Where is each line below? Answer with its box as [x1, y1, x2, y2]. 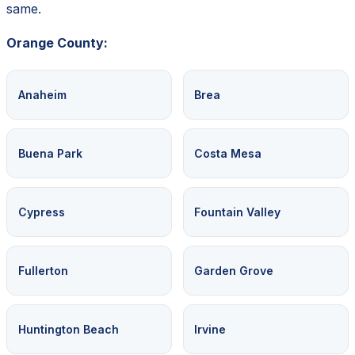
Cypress [17, 204, 65, 219]
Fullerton [17, 263, 68, 277]
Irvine [194, 322, 227, 336]
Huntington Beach [17, 322, 119, 336]
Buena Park [17, 146, 82, 160]
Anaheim [17, 87, 67, 101]
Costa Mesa [194, 146, 262, 160]
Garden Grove [194, 263, 274, 277]
